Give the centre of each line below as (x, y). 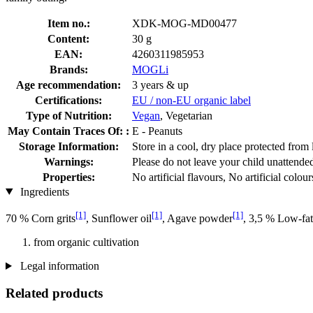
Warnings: (68, 161)
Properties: (68, 177)
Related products (54, 293)
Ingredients (43, 191)
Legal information (58, 265)
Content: (68, 38)
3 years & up (160, 85)
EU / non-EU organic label (191, 100)
